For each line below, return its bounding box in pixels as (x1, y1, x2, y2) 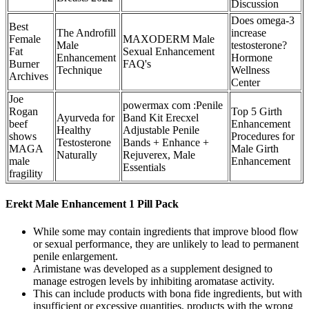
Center (231, 77, 260, 89)
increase (231, 27, 266, 39)
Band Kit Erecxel (123, 112, 199, 124)
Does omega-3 (231, 14, 295, 27)
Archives (9, 70, 48, 83)
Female (9, 33, 41, 46)
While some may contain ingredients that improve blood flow (33, 225, 299, 237)
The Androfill (57, 27, 116, 39)
